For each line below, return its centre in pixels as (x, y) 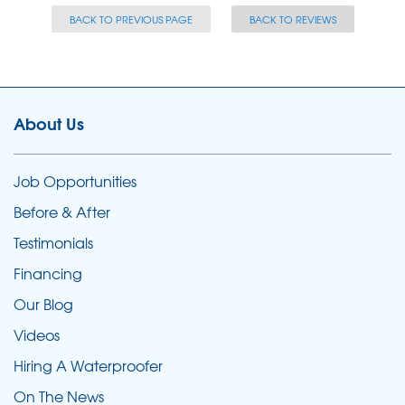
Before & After (62, 211)
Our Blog (43, 303)
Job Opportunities (75, 180)
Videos (37, 334)
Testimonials (53, 242)
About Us (49, 122)
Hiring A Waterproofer (88, 365)
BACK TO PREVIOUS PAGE (131, 19)
